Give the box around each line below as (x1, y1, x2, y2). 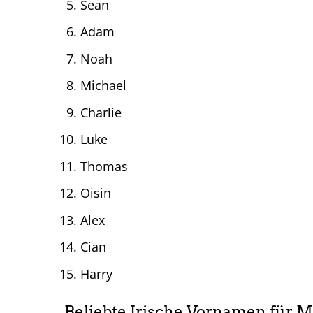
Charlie (80, 103, 122, 121)
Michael (80, 77, 126, 94)
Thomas (80, 157, 128, 175)
